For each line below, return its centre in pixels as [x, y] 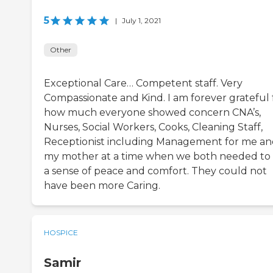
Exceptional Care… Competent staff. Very [143, 83]
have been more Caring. [102, 186]
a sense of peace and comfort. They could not [155, 171]
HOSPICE [61, 233]
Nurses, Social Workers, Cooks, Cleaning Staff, [153, 127]
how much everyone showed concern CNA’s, [152, 113]
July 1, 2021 [141, 21]
